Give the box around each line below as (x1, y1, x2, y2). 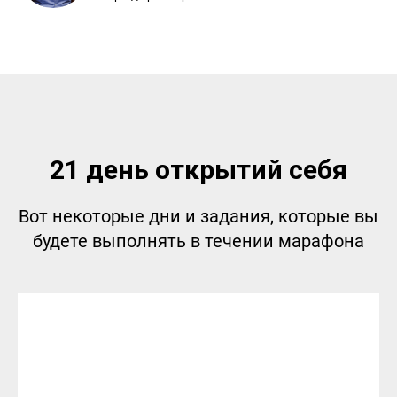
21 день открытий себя (50, 154, 347, 185)
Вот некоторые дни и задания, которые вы (19, 206, 378, 227)
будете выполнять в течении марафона (33, 230, 364, 252)
